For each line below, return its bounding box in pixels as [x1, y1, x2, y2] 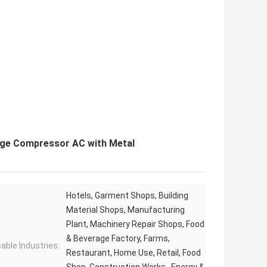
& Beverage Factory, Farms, [66, 234, 170, 244]
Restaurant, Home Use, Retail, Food [66, 248, 201, 258]
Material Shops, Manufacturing [66, 205, 185, 215]
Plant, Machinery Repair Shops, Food [66, 219, 204, 229]
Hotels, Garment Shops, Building [66, 191, 188, 201]
